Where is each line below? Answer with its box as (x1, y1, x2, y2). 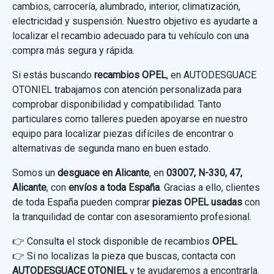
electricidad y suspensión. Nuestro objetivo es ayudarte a (12, 15, 257, 27)
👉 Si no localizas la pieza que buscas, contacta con (12, 250, 235, 262)
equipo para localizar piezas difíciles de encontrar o (12, 127, 234, 139)
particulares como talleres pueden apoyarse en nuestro (12, 113, 248, 125)
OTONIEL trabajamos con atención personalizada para (12, 83, 242, 95)
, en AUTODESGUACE (166, 68, 256, 81)
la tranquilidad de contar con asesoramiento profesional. (12, 210, 251, 223)
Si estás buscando (12, 68, 94, 81)
